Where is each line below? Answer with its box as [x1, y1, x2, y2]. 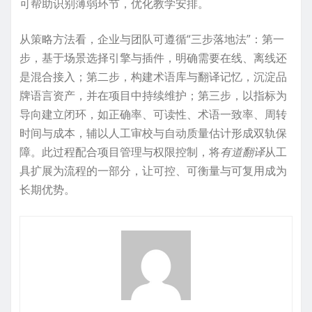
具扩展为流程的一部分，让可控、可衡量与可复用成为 [19, 162, 287, 178]
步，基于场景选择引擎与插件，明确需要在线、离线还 [19, 49, 287, 65]
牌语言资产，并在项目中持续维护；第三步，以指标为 [19, 87, 287, 103]
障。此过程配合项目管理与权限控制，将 [19, 143, 220, 159]
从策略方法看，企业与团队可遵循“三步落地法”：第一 [19, 31, 284, 47]
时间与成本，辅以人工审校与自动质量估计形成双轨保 [19, 125, 287, 141]
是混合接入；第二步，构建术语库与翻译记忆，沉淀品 [19, 68, 287, 84]
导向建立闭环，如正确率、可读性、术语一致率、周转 [19, 106, 287, 122]
